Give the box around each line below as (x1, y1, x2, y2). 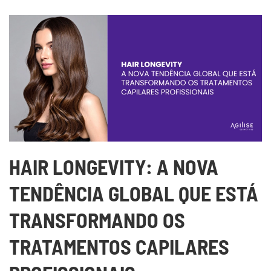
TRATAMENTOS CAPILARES (9, 234, 229, 259)
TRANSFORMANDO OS (9, 207, 185, 232)
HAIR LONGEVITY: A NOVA (9, 154, 218, 179)
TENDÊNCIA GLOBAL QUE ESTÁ (9, 181, 258, 206)
